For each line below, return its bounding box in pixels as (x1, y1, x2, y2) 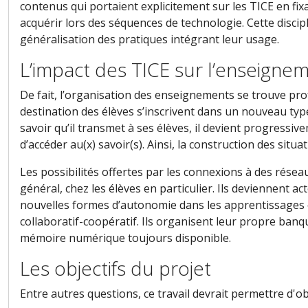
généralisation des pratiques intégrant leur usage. (20, 32, 279, 47)
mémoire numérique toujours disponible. (20, 230, 231, 246)
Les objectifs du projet (20, 255, 211, 282)
